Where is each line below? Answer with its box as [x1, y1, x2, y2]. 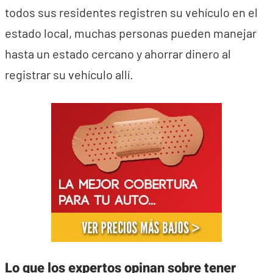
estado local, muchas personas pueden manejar [5, 25, 257, 40]
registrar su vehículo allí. [5, 66, 133, 82]
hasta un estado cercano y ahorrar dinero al [5, 46, 231, 61]
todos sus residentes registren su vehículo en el [5, 4, 258, 19]
